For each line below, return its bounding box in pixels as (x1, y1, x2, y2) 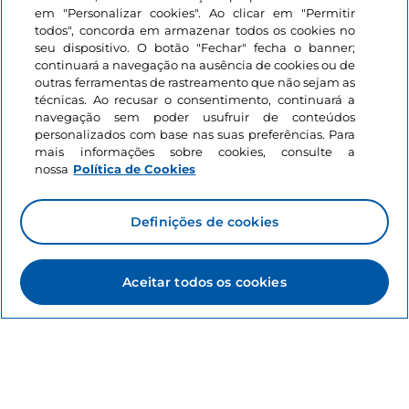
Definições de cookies (131, 214, 278, 230)
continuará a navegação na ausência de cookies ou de (35, 58, 356, 72)
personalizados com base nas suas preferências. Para (35, 127, 356, 142)
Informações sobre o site (15, 75, 198, 93)
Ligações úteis (15, 127, 122, 145)
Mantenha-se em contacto (15, 216, 192, 234)
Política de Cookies (73, 162, 196, 176)
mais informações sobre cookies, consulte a (35, 144, 356, 159)
